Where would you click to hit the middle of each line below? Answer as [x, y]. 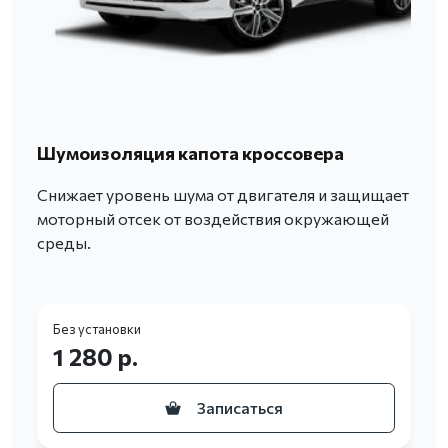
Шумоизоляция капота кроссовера [190, 152]
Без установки [97, 328]
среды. [64, 242]
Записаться [240, 407]
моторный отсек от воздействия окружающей [213, 218]
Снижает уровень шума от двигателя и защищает [223, 194]
